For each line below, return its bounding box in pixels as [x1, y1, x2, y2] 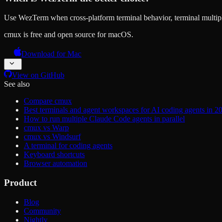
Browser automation [24, 159, 87, 168]
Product [4, 177, 37, 188]
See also [4, 80, 30, 89]
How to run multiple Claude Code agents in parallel [24, 114, 185, 123]
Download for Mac [21, 50, 82, 58]
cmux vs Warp [24, 123, 69, 132]
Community [24, 206, 61, 215]
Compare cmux [24, 97, 72, 106]
